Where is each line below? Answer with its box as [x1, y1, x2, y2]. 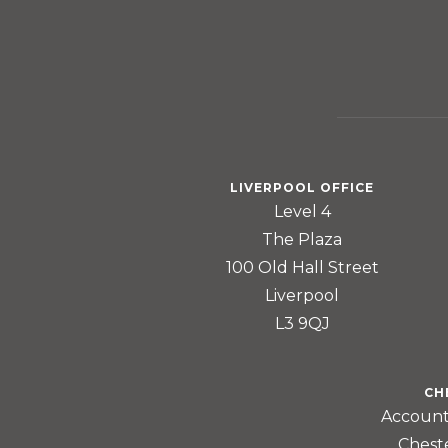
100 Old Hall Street [225, 257, 379, 277]
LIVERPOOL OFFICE [230, 179, 374, 195]
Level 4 [273, 201, 331, 221]
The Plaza [262, 229, 342, 249]
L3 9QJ [274, 313, 330, 333]
